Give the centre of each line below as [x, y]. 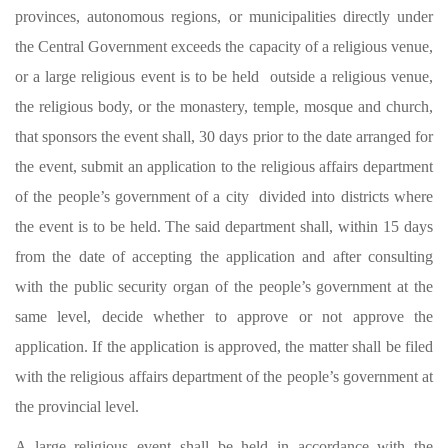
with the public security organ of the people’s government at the [224, 286]
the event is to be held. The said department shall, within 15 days [224, 226]
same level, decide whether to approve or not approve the [224, 316]
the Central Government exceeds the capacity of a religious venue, [224, 46]
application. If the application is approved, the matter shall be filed [224, 346]
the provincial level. [77, 406]
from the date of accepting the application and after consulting [224, 256]
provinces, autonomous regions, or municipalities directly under [224, 16]
